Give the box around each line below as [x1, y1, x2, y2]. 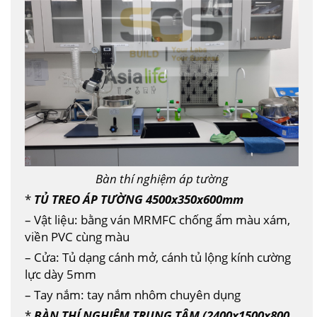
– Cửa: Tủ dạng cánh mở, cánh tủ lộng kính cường [25, 248, 291, 265]
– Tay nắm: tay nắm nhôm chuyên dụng [25, 285, 241, 303]
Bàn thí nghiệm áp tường [95, 169, 229, 187]
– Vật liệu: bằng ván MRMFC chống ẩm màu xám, [25, 210, 290, 228]
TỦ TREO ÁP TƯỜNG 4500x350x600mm [34, 190, 243, 207]
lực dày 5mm [25, 265, 96, 282]
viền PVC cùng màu [25, 227, 129, 245]
